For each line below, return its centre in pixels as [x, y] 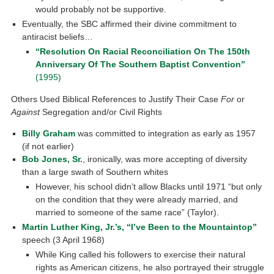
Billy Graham [49, 133]
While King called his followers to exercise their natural [140, 254]
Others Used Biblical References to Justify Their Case [116, 99]
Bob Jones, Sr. [53, 159]
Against [26, 112]
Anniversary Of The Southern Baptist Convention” [140, 65]
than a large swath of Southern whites [95, 172]
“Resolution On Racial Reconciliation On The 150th [143, 52]
